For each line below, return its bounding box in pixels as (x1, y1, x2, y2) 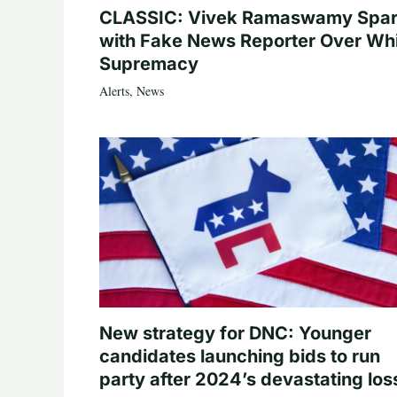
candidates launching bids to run (99, 345, 380, 367)
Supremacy (99, 52, 198, 74)
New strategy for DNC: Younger (99, 322, 371, 344)
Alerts (99, 82, 129, 99)
